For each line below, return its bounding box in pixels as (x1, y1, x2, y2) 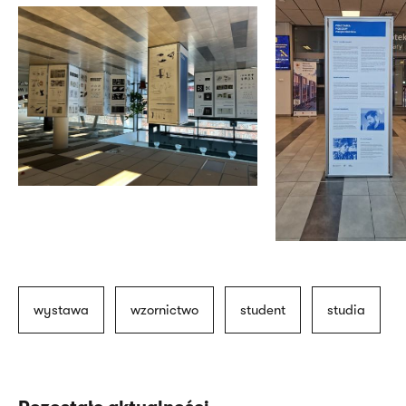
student (240, 301, 285, 318)
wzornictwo (130, 301, 198, 318)
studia (327, 301, 365, 318)
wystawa (34, 301, 89, 318)
